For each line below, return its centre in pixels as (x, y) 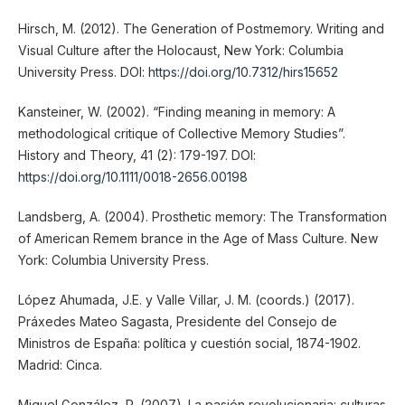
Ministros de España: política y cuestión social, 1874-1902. (189, 343)
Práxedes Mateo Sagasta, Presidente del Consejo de (177, 321)
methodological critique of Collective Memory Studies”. (181, 133)
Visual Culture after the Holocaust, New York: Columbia (180, 50)
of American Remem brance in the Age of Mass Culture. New (198, 238)
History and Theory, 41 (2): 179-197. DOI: (137, 155)
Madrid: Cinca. (60, 364)
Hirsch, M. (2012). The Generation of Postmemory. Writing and (201, 28)
